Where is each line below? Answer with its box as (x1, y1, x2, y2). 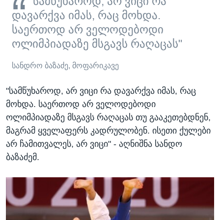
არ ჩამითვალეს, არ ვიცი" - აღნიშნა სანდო (6, 139, 182, 149)
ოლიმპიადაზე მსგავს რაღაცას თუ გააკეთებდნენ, (6, 112, 211, 123)
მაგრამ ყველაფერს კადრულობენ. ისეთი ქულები (6, 126, 211, 136)
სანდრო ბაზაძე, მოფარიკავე (12, 61, 119, 70)
